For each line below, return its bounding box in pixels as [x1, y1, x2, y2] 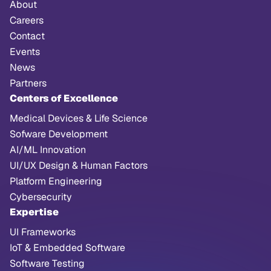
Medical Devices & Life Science [10, 112, 148, 125]
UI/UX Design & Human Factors [10, 159, 148, 172]
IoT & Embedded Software [10, 241, 125, 254]
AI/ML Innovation [10, 143, 86, 156]
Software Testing [10, 257, 85, 270]
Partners [10, 77, 47, 90]
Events [10, 45, 40, 58]
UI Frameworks [10, 226, 76, 238]
